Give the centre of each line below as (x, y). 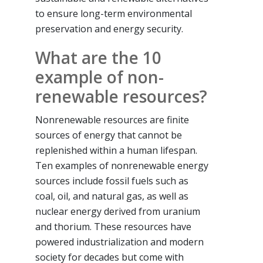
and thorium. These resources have (113, 226)
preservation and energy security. (109, 28)
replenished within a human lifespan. (116, 150)
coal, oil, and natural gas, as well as (112, 196)
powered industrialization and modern (119, 242)
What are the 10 (98, 57)
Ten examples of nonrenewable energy (122, 165)
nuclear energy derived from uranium (118, 211)
